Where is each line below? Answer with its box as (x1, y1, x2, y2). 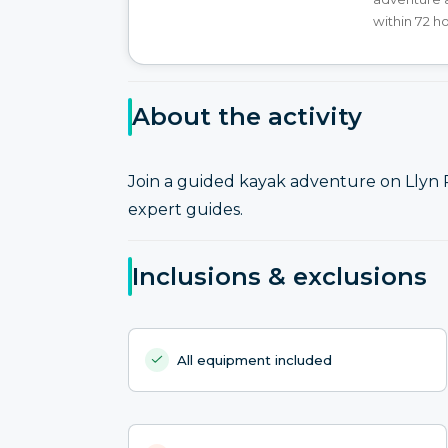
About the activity (132, 102, 362, 132)
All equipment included (177, 351, 332, 368)
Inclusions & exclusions (132, 261, 427, 291)
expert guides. (128, 200, 243, 220)
